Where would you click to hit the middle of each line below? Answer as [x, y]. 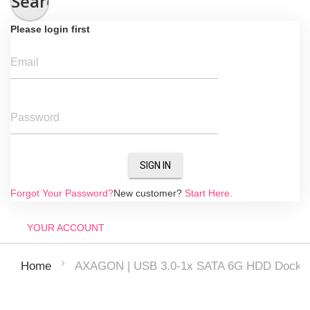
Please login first [50, 29]
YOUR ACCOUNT [66, 228]
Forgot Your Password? [62, 193]
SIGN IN [155, 165]
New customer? [148, 193]
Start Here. [209, 193]
